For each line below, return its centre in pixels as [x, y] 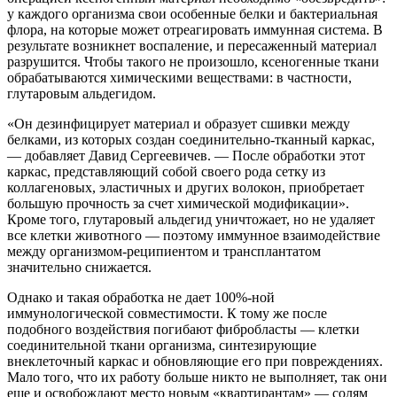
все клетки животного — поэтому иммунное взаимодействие [194, 236]
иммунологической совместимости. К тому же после [167, 314]
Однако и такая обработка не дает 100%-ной [141, 298]
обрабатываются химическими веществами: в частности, [179, 78]
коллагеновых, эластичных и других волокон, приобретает [186, 188]
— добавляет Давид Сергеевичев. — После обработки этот [186, 156]
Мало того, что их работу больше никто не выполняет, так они [197, 378]
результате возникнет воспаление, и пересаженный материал [192, 46]
